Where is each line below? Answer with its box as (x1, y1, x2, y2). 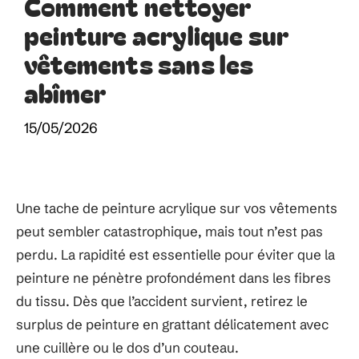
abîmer (24, 74, 107, 111)
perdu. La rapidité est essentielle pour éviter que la (16, 246, 335, 263)
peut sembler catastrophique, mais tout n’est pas (16, 223, 323, 240)
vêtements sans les (24, 45, 254, 82)
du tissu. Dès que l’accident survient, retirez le (16, 292, 308, 309)
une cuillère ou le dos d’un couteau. (16, 339, 239, 356)
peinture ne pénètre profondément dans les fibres (16, 269, 331, 286)
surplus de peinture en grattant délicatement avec (16, 316, 329, 333)
